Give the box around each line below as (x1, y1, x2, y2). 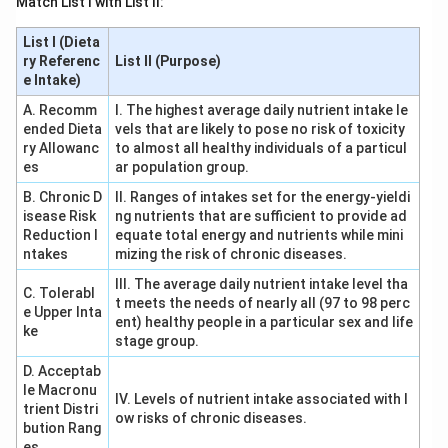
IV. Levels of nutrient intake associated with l (114, 391, 408, 407)
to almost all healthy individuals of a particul (114, 140, 407, 156)
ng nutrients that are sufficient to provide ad (114, 208, 407, 224)
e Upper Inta (22, 304, 102, 320)
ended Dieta (22, 121, 102, 137)
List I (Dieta (22, 34, 100, 50)
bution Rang (22, 420, 101, 436)
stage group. (114, 333, 199, 349)
